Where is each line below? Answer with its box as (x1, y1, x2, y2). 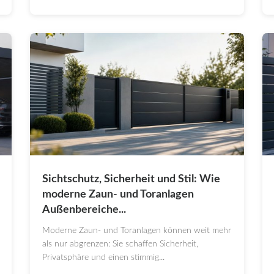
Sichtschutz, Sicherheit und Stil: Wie (42, 174, 220, 185)
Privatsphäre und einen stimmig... (42, 253, 165, 262)
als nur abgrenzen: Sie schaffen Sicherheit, (42, 240, 198, 249)
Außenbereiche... (42, 204, 126, 216)
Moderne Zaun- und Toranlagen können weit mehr (42, 226, 231, 235)
